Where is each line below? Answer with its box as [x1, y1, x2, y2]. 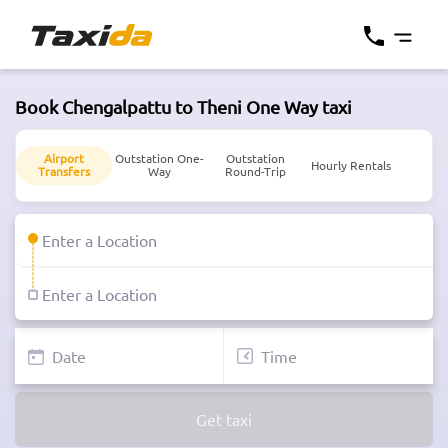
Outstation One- [115, 150, 204, 167]
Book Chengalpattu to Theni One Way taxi [15, 96, 352, 117]
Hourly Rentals [310, 156, 391, 173]
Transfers [37, 163, 90, 180]
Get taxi [196, 409, 252, 430]
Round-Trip [224, 163, 286, 180]
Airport [43, 150, 84, 167]
